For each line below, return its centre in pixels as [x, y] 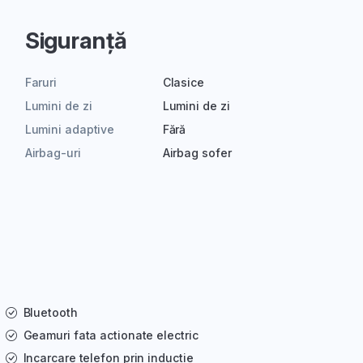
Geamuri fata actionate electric [111, 335]
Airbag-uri [53, 153]
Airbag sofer [197, 153]
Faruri [41, 83]
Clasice [183, 83]
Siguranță [76, 41]
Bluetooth [50, 313]
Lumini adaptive [70, 130]
